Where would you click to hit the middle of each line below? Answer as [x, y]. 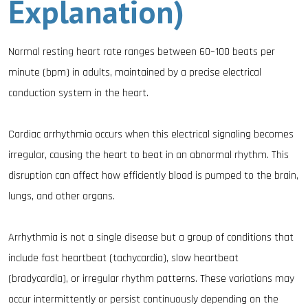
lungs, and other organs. [62, 196]
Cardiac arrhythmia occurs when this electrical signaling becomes [151, 134]
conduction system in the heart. [78, 93]
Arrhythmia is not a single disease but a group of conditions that [151, 238]
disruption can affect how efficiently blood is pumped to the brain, [153, 176]
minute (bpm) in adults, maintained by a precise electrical [135, 73]
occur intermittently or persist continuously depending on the [143, 299]
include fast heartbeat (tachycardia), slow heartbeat [123, 258]
